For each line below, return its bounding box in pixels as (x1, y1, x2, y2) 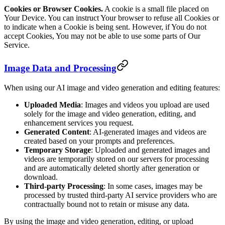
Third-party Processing (24, 181, 103, 190)
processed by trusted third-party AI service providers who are (24, 190, 217, 199)
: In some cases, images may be (103, 181, 202, 190)
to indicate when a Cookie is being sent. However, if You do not (4, 23, 206, 32)
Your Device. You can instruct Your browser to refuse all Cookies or (4, 14, 219, 23)
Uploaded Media (24, 100, 81, 109)
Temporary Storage (24, 145, 91, 154)
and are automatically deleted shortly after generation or (24, 163, 199, 172)
